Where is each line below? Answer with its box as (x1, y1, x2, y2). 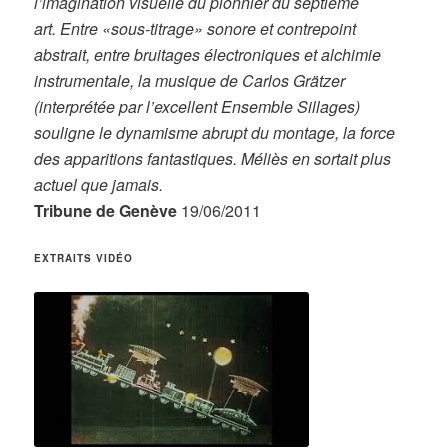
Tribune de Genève (34, 198, 178, 222)
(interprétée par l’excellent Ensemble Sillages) (34, 94, 361, 118)
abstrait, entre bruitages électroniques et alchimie (34, 42, 382, 66)
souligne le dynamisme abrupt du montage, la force (34, 120, 396, 144)
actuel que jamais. (34, 172, 164, 196)
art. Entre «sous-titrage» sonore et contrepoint (34, 16, 357, 40)
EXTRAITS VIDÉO (34, 250, 134, 265)
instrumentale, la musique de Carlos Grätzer (34, 68, 346, 92)
